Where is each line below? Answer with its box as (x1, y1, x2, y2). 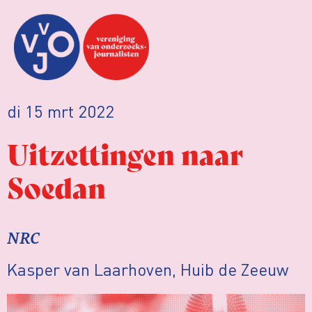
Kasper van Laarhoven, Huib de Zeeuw (7, 258, 288, 280)
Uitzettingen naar (7, 132, 243, 173)
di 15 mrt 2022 (7, 100, 114, 122)
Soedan (7, 165, 106, 206)
